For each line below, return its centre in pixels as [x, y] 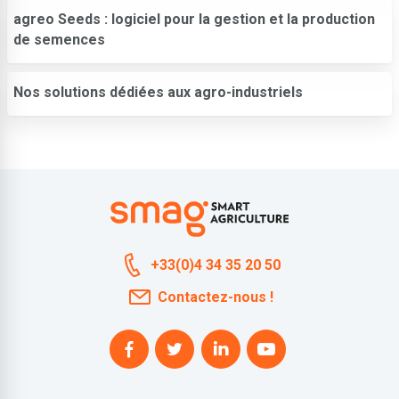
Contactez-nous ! [215, 297]
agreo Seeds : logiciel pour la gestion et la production [194, 19]
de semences [59, 39]
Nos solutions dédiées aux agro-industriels [158, 92]
